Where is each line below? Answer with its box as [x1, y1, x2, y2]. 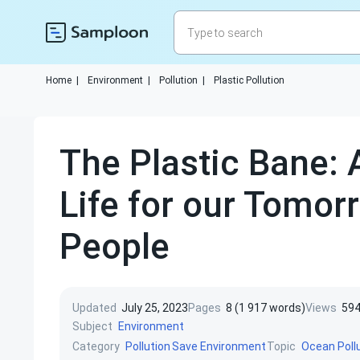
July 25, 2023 [121, 301, 188, 314]
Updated [72, 301, 117, 314]
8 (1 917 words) [226, 301, 305, 314]
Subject [72, 319, 112, 333]
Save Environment [172, 340, 266, 353]
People [59, 226, 170, 268]
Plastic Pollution [214, 75, 284, 86]
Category [72, 339, 120, 353]
